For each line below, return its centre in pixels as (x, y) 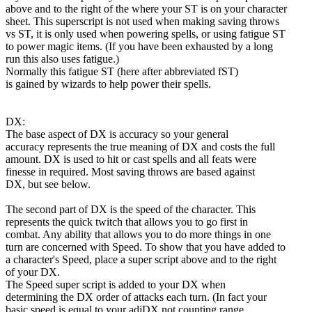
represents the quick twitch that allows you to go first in (127, 221)
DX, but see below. (48, 184)
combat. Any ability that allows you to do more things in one (138, 234)
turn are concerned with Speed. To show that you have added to (146, 247)
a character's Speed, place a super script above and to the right (141, 259)
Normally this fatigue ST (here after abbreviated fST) (122, 71)
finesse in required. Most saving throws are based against (130, 171)
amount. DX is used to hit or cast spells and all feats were (131, 159)
